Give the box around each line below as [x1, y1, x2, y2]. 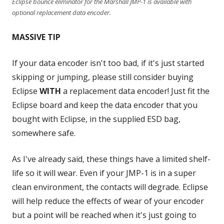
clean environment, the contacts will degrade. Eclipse [12, 181, 208, 192]
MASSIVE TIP [12, 31, 60, 42]
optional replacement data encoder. [12, 7, 111, 17]
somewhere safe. [12, 127, 75, 138]
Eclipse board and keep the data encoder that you [12, 99, 197, 110]
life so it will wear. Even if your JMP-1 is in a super [12, 167, 196, 178]
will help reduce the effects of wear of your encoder [12, 195, 204, 206]
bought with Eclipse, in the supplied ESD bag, [12, 113, 180, 124]
